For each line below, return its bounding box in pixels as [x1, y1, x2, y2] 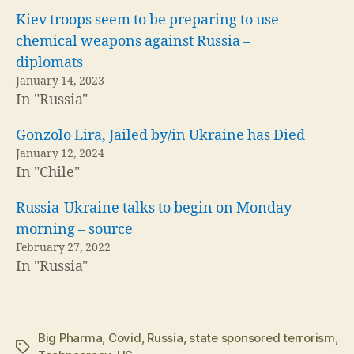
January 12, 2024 [16, 146, 104, 160]
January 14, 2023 [16, 73, 104, 88]
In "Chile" [16, 163, 80, 182]
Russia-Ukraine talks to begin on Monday [16, 198, 292, 217]
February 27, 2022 [16, 240, 111, 254]
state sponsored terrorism [189, 330, 335, 345]
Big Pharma [38, 330, 103, 345]
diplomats [16, 53, 83, 72]
